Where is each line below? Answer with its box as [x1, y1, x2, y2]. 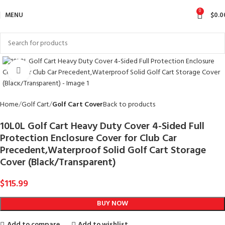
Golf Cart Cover [52, 99, 103, 110]
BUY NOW [97, 198, 128, 209]
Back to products [103, 99, 155, 110]
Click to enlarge [30, 65, 76, 76]
